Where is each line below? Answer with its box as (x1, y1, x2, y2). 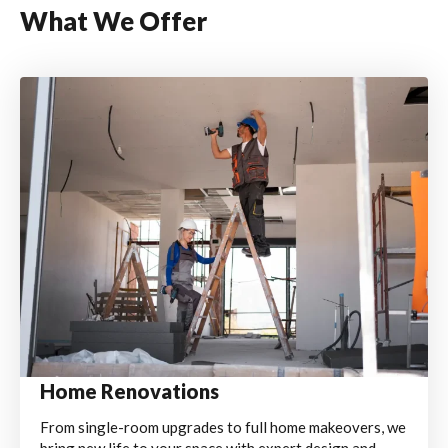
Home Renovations (40, 379, 219, 403)
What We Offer (20, 5, 207, 37)
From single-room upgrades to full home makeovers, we (40, 418, 406, 436)
